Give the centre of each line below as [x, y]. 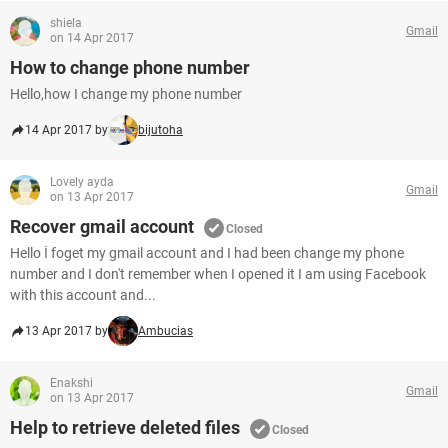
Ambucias [165, 331]
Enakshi [71, 383]
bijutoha [160, 130]
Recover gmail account [102, 226]
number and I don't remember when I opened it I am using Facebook [218, 274]
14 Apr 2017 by [66, 130]
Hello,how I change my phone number [126, 94]
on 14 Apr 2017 [92, 38]
